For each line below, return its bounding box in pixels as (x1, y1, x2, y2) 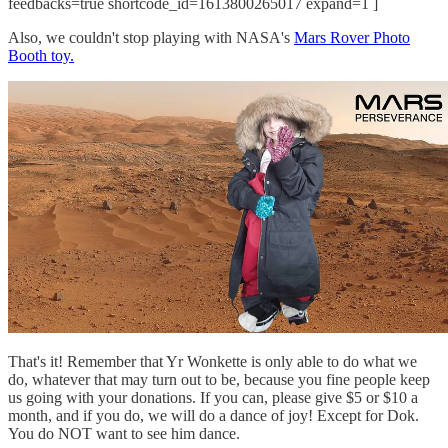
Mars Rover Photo (294, 28, 410, 46)
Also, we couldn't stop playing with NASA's (8, 28, 294, 46)
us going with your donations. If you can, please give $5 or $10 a (8, 388, 418, 406)
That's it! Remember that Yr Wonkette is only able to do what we (8, 352, 417, 370)
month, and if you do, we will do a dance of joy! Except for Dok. (8, 406, 419, 424)
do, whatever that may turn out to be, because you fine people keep (8, 370, 430, 388)
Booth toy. (8, 46, 74, 64)
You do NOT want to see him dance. (8, 424, 240, 442)
